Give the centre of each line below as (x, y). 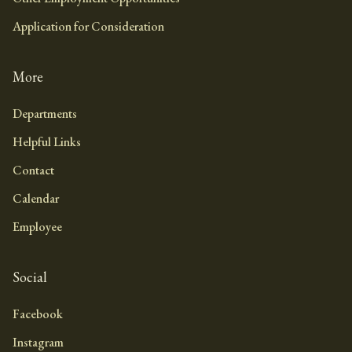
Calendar (36, 198)
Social (30, 277)
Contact (33, 170)
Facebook (38, 313)
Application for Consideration (88, 26)
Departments (45, 113)
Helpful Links (47, 141)
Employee (37, 226)
